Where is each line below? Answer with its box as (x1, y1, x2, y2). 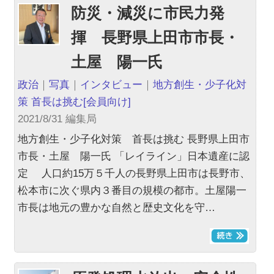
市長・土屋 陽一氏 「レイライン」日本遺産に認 (18, 150, 250, 162)
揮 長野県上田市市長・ (71, 29, 240, 46)
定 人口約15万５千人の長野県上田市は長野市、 (18, 168, 251, 179)
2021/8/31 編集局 (18, 113, 97, 125)
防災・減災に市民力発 (71, 4, 225, 21)
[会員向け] (83, 96, 131, 108)
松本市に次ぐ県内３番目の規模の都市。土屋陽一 (18, 185, 247, 196)
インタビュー (80, 79, 143, 91)
